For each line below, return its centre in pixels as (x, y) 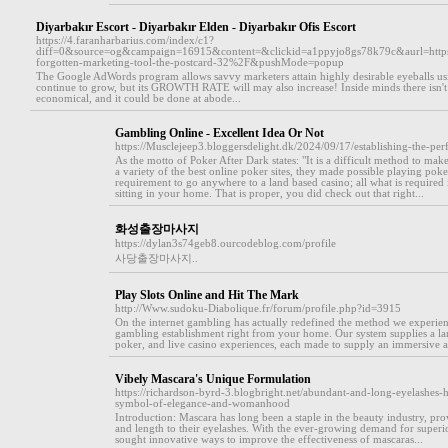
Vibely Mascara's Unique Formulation (212, 379)
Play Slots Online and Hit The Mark (206, 295)
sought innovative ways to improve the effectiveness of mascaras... (268, 439)
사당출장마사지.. (156, 258)
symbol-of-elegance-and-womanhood (202, 403)
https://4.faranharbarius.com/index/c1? (124, 40)
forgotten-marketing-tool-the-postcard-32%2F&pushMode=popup (189, 62)
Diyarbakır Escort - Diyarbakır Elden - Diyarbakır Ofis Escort (195, 27)
